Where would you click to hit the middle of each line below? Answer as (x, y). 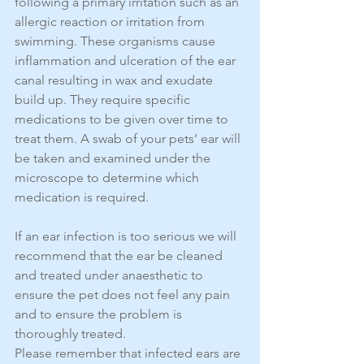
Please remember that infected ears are (129, 353)
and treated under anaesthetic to (110, 275)
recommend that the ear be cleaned (120, 256)
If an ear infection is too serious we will (127, 236)
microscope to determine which (108, 178)
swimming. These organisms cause (117, 41)
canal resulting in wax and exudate (115, 80)
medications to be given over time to (123, 119)
